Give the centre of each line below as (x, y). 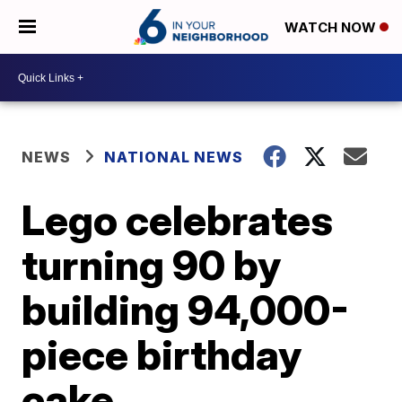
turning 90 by (152, 265)
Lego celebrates (178, 220)
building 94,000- (186, 310)
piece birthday (162, 354)
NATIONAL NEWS (174, 157)
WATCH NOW (332, 28)
